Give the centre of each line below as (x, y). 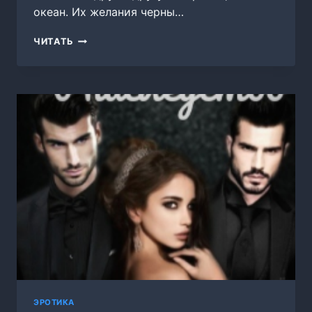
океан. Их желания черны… (109, 12)
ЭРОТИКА (54, 302)
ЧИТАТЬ (54, 42)
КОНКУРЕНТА (107, 53)
